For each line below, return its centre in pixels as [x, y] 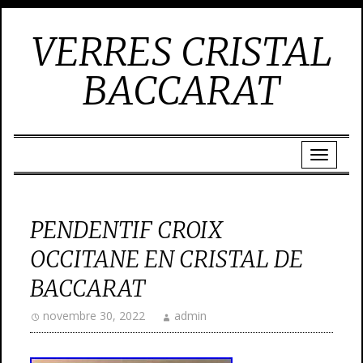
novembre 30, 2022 [94, 316]
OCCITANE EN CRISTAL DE [167, 259]
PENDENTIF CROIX [126, 230]
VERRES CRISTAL [181, 52]
